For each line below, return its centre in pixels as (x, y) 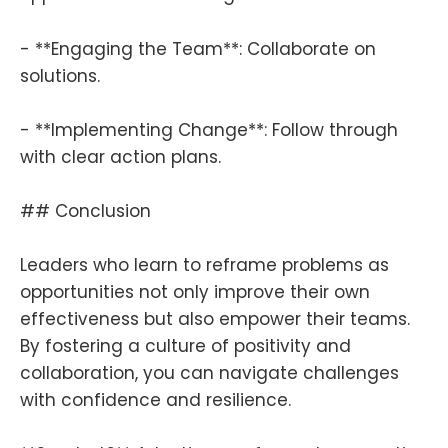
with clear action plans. (120, 156)
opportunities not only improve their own (195, 292)
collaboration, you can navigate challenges (209, 373)
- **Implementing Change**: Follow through (209, 129)
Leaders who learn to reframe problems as (204, 265)
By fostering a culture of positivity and (185, 346)
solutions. (60, 75)
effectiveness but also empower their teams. (215, 319)
